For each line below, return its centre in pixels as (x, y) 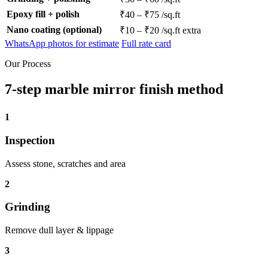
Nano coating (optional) (54, 30)
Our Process (28, 64)
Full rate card (146, 44)
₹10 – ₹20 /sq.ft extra (160, 31)
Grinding (28, 207)
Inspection (30, 140)
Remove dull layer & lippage (59, 230)
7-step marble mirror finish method (114, 89)
